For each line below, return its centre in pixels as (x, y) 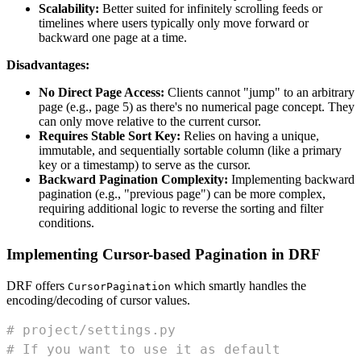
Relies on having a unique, (250, 136)
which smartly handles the (239, 285)
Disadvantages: (48, 65)
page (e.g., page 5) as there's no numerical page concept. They (197, 107)
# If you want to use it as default (143, 349)
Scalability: (69, 9)
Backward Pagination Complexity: (133, 180)
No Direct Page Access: (102, 93)
